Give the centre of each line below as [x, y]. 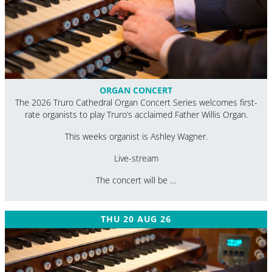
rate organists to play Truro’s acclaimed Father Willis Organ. [136, 115]
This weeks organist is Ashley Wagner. [136, 137]
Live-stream [136, 158]
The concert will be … [136, 180]
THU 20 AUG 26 [136, 219]
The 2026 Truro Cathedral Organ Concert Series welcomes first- [136, 103]
